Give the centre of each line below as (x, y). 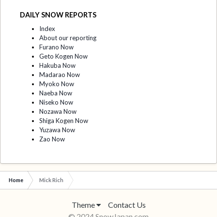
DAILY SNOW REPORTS (58, 15)
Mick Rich (51, 180)
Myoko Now (57, 84)
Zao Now (52, 139)
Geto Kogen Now (63, 56)
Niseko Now (56, 102)
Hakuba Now (57, 65)
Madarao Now (60, 74)
